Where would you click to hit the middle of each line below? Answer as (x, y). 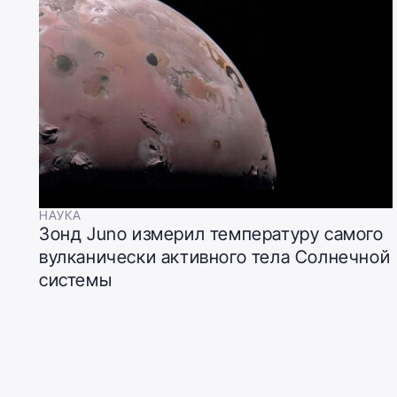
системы (76, 280)
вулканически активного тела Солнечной (215, 257)
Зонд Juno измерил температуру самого (211, 234)
